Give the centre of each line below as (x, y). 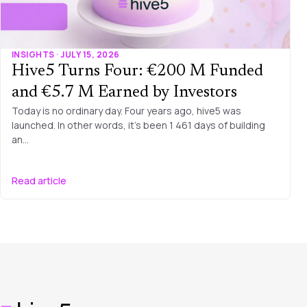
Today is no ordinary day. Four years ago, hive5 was (126, 110)
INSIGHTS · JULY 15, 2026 (66, 54)
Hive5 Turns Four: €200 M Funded (137, 71)
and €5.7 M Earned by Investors (124, 92)
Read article (39, 180)
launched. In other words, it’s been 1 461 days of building (138, 125)
